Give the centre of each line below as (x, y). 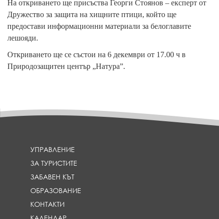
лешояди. (23, 38)
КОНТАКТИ (48, 204)
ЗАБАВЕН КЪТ (53, 177)
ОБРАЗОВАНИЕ (56, 190)
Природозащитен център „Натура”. (66, 66)
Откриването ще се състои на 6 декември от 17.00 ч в (97, 55)
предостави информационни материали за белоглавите (99, 26)
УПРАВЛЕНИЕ (53, 149)
